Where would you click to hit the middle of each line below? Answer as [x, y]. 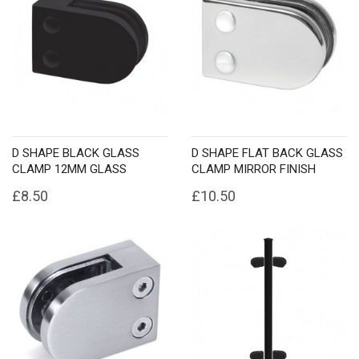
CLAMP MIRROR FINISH [254, 169]
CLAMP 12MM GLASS [69, 169]
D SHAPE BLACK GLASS [76, 153]
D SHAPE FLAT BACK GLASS [267, 153]
